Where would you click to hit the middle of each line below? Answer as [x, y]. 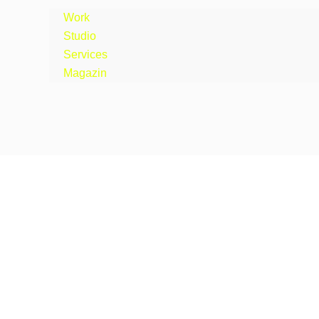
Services [85, 54]
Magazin [85, 73]
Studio [80, 36]
